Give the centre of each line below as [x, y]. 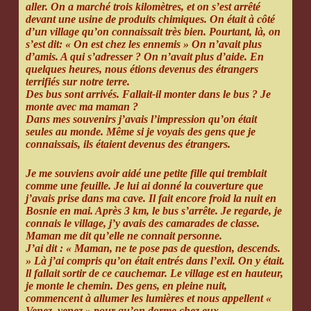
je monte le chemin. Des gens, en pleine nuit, [126, 286]
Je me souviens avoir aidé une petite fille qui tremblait [146, 174]
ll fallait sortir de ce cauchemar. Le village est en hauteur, [154, 274]
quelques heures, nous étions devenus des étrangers [142, 69]
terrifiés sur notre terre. [77, 82]
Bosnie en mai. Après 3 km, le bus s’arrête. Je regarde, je [153, 211]
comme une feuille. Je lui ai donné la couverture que [144, 186]
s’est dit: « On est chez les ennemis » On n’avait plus [143, 44]
